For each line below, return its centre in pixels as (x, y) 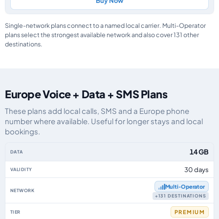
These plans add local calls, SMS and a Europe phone (97, 111)
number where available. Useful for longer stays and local (104, 121)
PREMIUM (189, 212)
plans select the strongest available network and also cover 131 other (102, 35)
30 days (197, 169)
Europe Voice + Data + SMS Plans (86, 94)
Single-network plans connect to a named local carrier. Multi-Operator (105, 25)
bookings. (22, 131)
